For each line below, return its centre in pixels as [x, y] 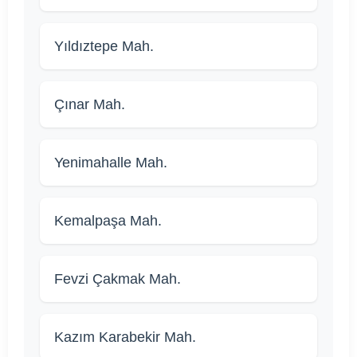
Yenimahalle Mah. [111, 162]
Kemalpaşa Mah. [108, 220]
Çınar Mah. [90, 104]
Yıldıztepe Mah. [104, 46]
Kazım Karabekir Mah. [125, 337]
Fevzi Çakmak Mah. [118, 279]
